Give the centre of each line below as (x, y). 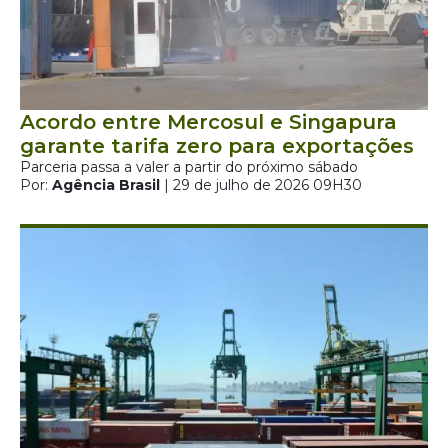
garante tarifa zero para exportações (217, 146)
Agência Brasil (106, 185)
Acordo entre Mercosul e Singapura (208, 122)
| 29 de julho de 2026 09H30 (261, 185)
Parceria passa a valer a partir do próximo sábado (189, 167)
